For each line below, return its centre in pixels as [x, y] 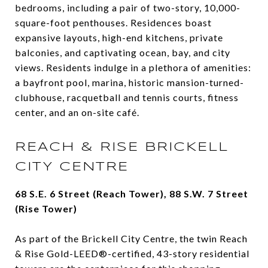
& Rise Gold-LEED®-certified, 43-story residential [132, 254]
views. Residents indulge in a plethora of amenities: [133, 68]
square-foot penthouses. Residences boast [113, 23]
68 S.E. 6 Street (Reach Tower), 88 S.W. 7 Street [132, 194]
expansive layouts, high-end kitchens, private [119, 38]
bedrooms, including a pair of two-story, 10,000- [128, 8]
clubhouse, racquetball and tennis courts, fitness [127, 98]
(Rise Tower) [46, 209]
